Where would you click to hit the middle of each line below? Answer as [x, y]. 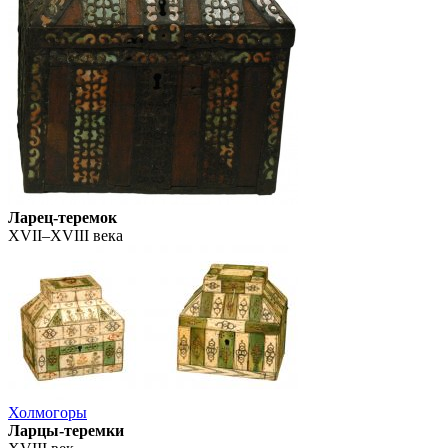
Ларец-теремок [62, 218]
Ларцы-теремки [66, 431]
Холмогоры [47, 413]
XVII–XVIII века [65, 236]
